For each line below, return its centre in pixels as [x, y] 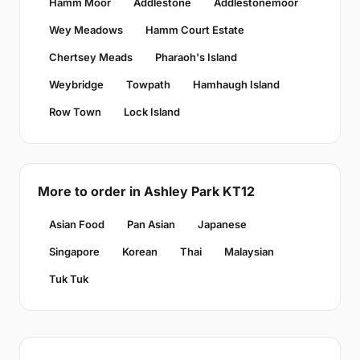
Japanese [222, 224]
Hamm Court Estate [195, 30]
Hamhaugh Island [236, 84]
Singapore [74, 252]
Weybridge [76, 84]
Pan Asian [151, 224]
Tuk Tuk [69, 279]
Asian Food [77, 224]
